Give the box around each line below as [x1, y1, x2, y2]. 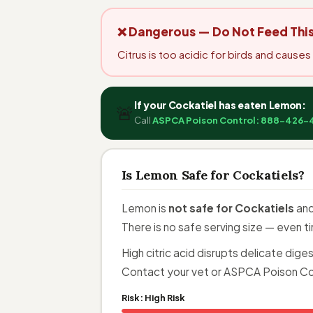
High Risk [144, 291, 185, 303]
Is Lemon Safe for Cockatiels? [121, 166, 305, 183]
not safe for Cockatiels [168, 201, 294, 214]
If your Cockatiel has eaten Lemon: [134, 98, 306, 111]
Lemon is [121, 201, 168, 214]
